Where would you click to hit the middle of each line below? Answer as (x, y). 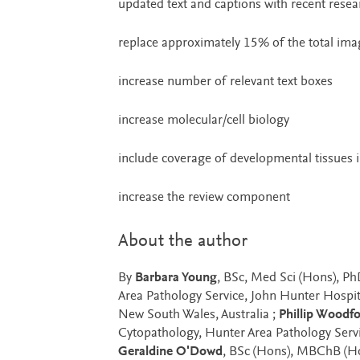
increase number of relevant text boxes (225, 83)
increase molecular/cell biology (203, 121)
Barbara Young (176, 279)
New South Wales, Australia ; (198, 316)
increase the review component (204, 198)
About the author (182, 242)
